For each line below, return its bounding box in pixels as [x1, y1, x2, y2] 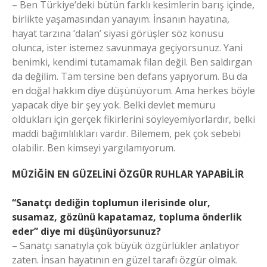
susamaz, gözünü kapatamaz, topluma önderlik [12, 210, 242, 223]
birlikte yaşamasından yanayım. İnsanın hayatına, [12, 13, 229, 26]
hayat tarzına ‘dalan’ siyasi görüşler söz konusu [12, 27, 223, 40]
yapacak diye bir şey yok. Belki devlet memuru [12, 98, 215, 111]
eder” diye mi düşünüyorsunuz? [12, 225, 161, 238]
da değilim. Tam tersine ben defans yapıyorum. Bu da [12, 70, 247, 83]
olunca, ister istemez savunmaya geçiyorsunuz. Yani [12, 41, 243, 54]
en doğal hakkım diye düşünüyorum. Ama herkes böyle [12, 84, 255, 97]
